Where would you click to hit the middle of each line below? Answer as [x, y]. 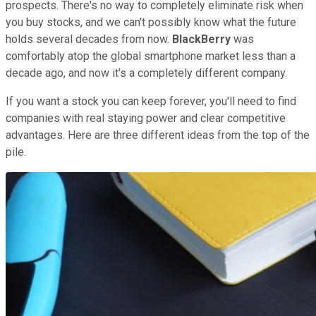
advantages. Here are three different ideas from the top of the [158, 135]
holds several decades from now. [89, 39]
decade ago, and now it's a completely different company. [146, 73]
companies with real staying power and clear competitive [146, 118]
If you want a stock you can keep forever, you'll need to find [151, 101]
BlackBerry [201, 39]
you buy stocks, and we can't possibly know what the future [151, 22]
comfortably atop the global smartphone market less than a [151, 56]
